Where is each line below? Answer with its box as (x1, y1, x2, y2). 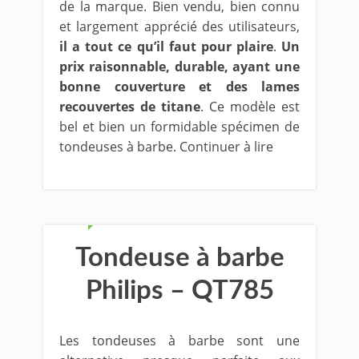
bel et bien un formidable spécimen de (59, 118, 300, 135)
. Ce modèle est (200, 98, 300, 115)
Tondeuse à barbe (75, 244, 284, 271)
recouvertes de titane (59, 98, 200, 115)
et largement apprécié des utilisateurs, (59, 18, 300, 35)
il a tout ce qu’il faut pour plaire (59, 38, 273, 55)
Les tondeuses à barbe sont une (59, 332, 300, 349)
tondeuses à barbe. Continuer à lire (59, 138, 273, 155)
